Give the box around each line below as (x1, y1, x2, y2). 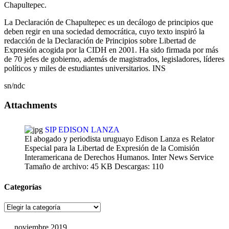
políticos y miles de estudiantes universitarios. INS (4, 63, 166, 73)
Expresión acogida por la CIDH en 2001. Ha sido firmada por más (4, 45, 218, 54)
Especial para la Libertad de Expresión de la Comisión (25, 144, 199, 153)
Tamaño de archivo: (25, 162, 88, 171)
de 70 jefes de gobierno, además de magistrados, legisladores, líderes (4, 54, 224, 63)
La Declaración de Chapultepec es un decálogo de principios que (4, 17, 213, 27)
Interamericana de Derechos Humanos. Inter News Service (25, 153, 214, 162)
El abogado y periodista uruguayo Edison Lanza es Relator (25, 134, 214, 144)
